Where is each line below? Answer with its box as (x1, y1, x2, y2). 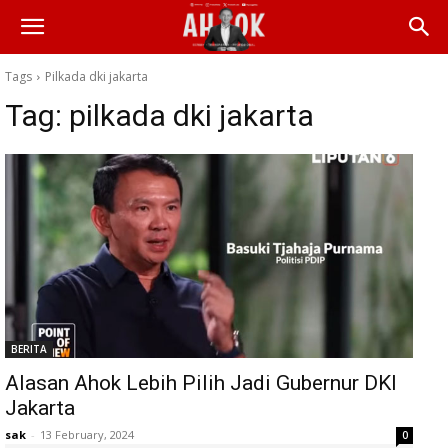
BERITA (11, 342, 47, 356)
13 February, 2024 (40, 427, 134, 442)
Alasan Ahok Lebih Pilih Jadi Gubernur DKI (5, 371, 397, 395)
